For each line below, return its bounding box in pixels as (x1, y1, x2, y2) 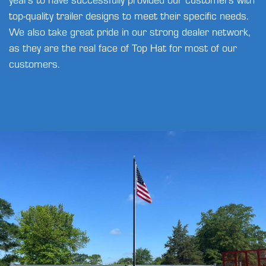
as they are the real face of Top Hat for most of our (9, 40, 237, 55)
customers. (9, 56, 60, 71)
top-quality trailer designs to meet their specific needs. (9, 8, 249, 23)
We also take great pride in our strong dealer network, (9, 24, 251, 39)
